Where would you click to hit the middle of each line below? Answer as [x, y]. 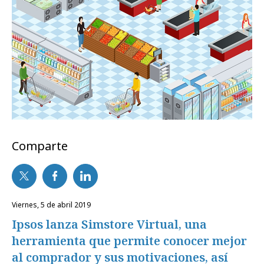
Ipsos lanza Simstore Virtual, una [109, 224]
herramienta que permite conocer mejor [129, 240]
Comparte [40, 146]
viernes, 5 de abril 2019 [53, 204]
